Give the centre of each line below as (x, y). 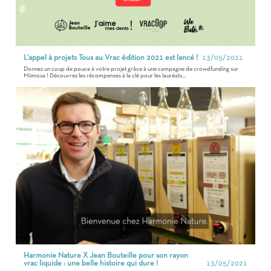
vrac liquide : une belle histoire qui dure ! (91, 264)
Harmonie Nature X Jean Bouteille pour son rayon (106, 256)
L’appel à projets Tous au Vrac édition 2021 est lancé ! (111, 58)
